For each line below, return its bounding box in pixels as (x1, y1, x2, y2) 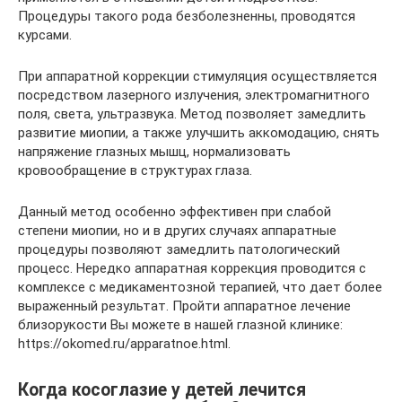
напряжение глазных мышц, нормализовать (18, 144, 291, 161)
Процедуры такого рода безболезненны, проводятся (18, 8, 355, 25)
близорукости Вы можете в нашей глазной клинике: (18, 317, 343, 334)
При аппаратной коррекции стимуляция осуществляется (18, 68, 377, 85)
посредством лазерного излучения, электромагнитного (18, 87, 370, 104)
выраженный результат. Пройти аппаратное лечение (18, 298, 351, 315)
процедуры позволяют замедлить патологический (18, 241, 340, 258)
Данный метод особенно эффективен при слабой (18, 204, 331, 221)
